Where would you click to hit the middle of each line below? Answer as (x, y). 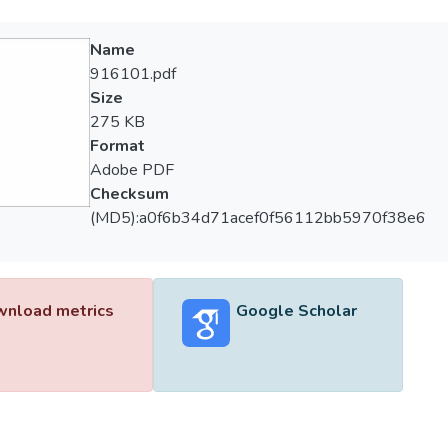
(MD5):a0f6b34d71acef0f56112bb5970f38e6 (257, 218)
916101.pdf (132, 74)
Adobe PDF (131, 170)
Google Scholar (296, 311)
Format (117, 146)
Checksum (129, 194)
